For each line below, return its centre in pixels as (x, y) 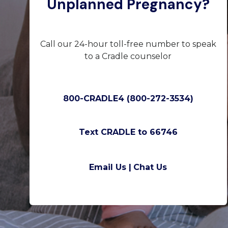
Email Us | (110, 167)
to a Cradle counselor (128, 56)
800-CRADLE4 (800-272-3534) (128, 99)
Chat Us (150, 167)
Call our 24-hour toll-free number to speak (128, 44)
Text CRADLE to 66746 (128, 132)
